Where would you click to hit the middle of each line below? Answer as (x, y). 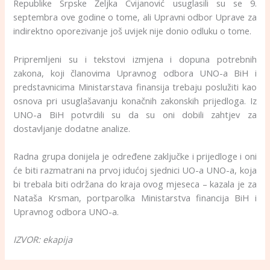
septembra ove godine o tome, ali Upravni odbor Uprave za (135, 17)
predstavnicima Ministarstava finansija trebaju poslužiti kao (135, 86)
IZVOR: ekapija (43, 240)
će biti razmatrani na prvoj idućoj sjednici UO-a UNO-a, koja (135, 170)
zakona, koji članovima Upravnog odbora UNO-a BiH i (135, 73)
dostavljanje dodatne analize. (72, 128)
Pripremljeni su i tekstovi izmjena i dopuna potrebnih (135, 59)
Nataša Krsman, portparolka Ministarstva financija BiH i (135, 198)
